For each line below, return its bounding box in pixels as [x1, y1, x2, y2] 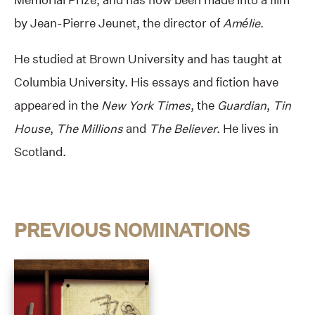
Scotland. [14, 143, 66, 159]
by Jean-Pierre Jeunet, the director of [14, 15, 223, 30]
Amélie [223, 15, 260, 30]
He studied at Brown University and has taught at [14, 51, 282, 66]
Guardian [217, 97, 266, 112]
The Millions [56, 120, 123, 136]
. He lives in [217, 120, 278, 136]
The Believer [149, 120, 217, 136]
